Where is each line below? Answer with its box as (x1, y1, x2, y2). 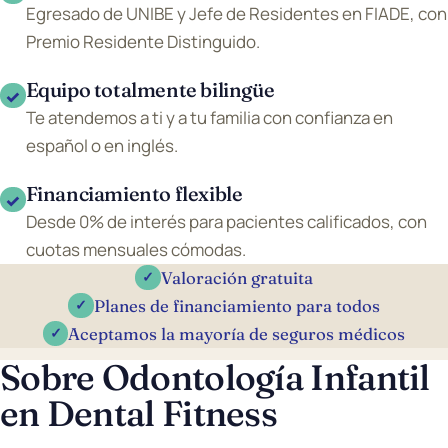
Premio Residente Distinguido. (25, 29, 260, 53)
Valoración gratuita (160, 267, 313, 288)
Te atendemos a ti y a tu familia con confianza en (25, 105, 393, 129)
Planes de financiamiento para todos (93, 295, 380, 316)
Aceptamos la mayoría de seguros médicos (68, 323, 406, 344)
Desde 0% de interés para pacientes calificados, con (25, 209, 427, 233)
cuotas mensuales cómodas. (25, 237, 246, 261)
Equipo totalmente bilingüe (25, 76, 275, 102)
